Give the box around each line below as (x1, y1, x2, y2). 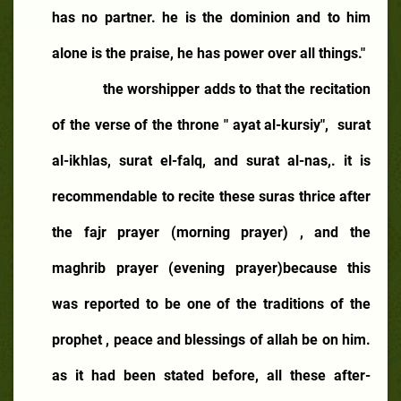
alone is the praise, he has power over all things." (52, 44, 365, 62)
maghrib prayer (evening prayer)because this (52, 259, 371, 277)
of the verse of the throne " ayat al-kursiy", (52, 115, 329, 133)
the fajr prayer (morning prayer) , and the (52, 223, 371, 241)
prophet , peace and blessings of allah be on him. (52, 330, 371, 348)
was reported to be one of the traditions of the (52, 294, 371, 312)
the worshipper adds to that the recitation (102, 80, 371, 98)
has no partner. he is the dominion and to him (52, 8, 371, 26)
